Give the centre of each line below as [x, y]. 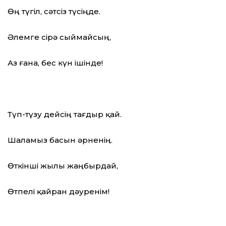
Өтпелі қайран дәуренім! [59, 192]
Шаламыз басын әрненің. [60, 140]
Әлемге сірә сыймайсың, [59, 37]
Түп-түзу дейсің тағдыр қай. [65, 115]
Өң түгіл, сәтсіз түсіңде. [54, 12]
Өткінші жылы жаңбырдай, [63, 166]
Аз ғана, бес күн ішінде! [55, 63]
